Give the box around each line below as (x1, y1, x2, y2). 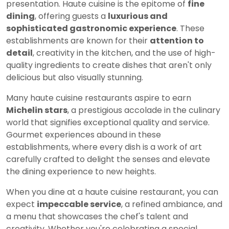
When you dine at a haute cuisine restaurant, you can (6, 186, 218, 198)
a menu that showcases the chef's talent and (6, 211, 188, 223)
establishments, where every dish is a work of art (6, 141, 202, 153)
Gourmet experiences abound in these (6, 129, 161, 141)
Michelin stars (6, 104, 67, 117)
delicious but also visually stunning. (6, 72, 143, 84)
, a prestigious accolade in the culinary (67, 104, 220, 117)
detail (6, 47, 33, 59)
